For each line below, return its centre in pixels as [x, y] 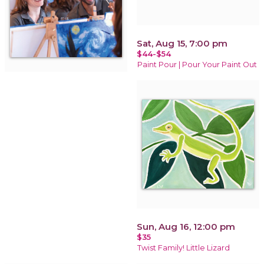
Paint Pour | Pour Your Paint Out [197, 64]
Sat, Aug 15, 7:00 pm [182, 43]
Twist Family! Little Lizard [184, 247]
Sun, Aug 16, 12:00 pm [186, 226]
